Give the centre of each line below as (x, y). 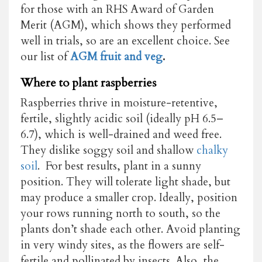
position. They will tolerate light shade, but (125, 182)
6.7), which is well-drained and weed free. (121, 134)
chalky (212, 150)
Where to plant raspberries (88, 82)
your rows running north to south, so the (120, 213)
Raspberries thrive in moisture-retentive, (119, 103)
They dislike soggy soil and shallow (108, 150)
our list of (45, 56)
